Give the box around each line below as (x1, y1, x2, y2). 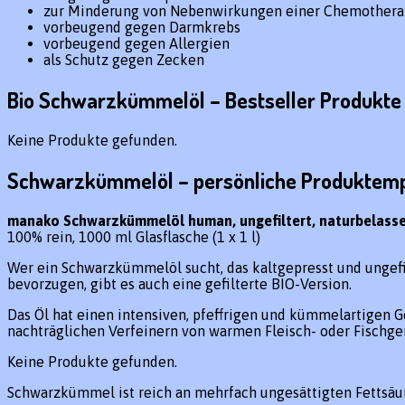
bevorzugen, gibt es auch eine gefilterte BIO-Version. (7, 275, 352, 292)
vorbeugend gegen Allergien (43, 34, 230, 52)
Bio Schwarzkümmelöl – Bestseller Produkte (7, 85, 401, 114)
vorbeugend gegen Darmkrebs (43, 18, 240, 35)
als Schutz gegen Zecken (43, 51, 204, 68)
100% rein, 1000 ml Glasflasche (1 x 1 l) (7, 228, 260, 245)
